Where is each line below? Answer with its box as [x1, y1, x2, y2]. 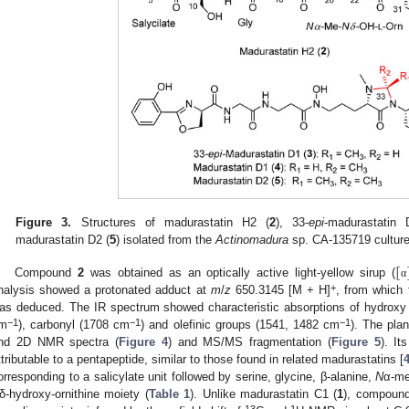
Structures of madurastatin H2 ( [71, 215, 269, 229]
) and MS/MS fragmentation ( [167, 335, 331, 350]
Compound [15, 266, 79, 280]
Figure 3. [16, 215, 72, 229]
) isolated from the [116, 232, 216, 246]
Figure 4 [119, 335, 168, 350]
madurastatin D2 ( [16, 232, 110, 246]
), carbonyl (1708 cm [18, 318, 131, 332]
